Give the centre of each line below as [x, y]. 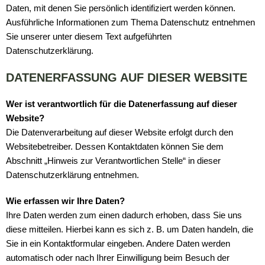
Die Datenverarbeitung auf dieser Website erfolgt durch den [119, 132]
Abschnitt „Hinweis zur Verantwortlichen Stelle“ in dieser [113, 161]
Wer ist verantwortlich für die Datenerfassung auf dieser [122, 104]
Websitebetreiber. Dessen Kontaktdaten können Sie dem [115, 147]
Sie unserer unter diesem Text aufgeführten [89, 37]
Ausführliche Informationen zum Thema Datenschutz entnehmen [130, 22]
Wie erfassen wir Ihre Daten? [65, 201]
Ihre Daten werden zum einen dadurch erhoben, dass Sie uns [124, 215]
